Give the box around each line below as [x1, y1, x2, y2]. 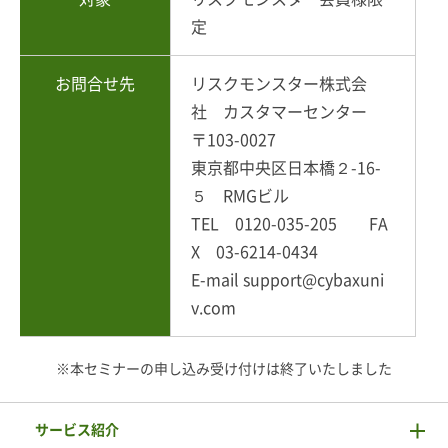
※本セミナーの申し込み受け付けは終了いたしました [56, 361, 392, 376]
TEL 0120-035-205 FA [191, 215, 388, 232]
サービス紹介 [35, 422, 119, 437]
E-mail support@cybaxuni [191, 271, 384, 288]
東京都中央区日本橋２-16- [191, 159, 381, 176]
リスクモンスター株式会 [191, 75, 367, 92]
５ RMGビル [191, 187, 289, 204]
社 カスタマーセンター [191, 103, 367, 120]
